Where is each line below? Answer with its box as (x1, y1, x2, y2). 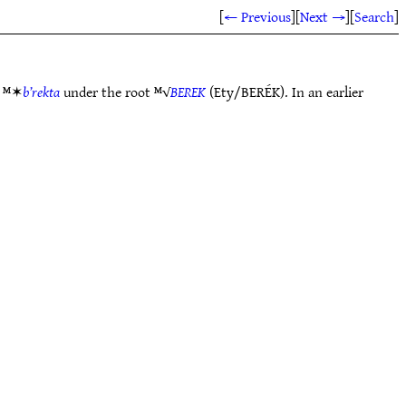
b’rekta (23, 79, 60, 104)
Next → (300, 4, 345, 29)
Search (354, 4, 394, 29)
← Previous (224, 4, 291, 29)
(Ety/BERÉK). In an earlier (206, 79, 363, 104)
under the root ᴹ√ (60, 79, 170, 104)
